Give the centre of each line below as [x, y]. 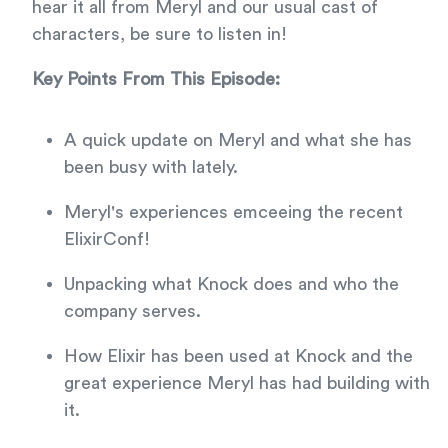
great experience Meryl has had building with [247, 383]
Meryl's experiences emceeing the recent [233, 212]
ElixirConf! [107, 239]
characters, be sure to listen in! [159, 34]
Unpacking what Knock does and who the [231, 284]
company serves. [132, 311]
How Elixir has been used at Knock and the [238, 356]
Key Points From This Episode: [156, 79]
